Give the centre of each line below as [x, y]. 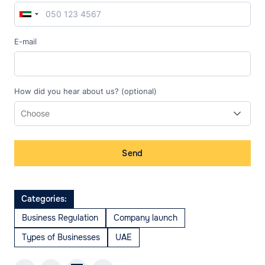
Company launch [146, 218]
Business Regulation [60, 218]
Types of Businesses [61, 237]
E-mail [25, 42]
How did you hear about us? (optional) [85, 91]
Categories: [44, 199]
